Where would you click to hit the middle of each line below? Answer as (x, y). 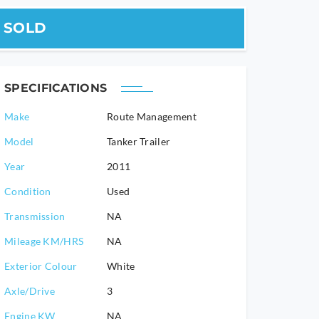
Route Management (152, 116)
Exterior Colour (41, 266)
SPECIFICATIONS (56, 88)
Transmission (35, 216)
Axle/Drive (30, 291)
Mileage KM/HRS (44, 241)
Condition (28, 191)
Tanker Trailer (139, 141)
